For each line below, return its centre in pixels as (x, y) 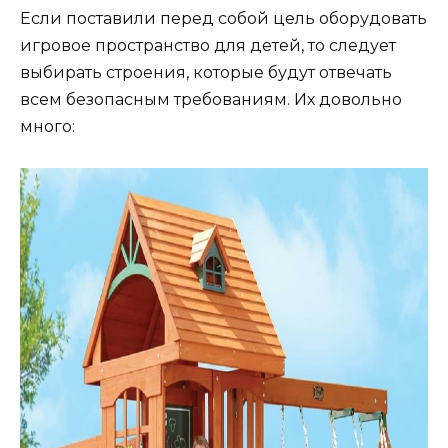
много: (47, 127)
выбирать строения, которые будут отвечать (206, 73)
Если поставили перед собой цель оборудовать (223, 19)
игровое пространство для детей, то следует (208, 46)
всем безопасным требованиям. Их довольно (211, 100)
